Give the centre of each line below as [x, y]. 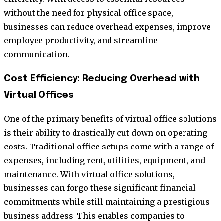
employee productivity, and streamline [81, 40]
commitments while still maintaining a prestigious [107, 202]
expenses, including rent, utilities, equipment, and [105, 161]
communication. [37, 54]
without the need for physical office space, [89, 13]
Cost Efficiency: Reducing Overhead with [102, 78]
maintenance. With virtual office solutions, [89, 174]
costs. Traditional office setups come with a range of [109, 147]
